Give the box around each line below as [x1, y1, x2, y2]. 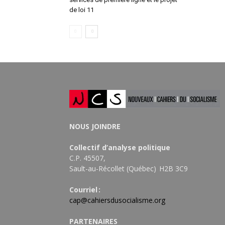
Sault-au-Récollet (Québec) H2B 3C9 [69, 164, 188, 174]
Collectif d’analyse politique [69, 143, 170, 153]
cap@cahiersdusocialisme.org [69, 195, 165, 205]
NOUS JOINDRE [69, 122, 121, 132]
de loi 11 [69, 6, 94, 14]
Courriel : [69, 185, 100, 195]
